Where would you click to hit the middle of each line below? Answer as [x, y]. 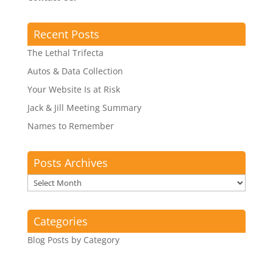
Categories [60, 221]
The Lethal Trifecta [65, 52]
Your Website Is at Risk [73, 89]
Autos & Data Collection [75, 71]
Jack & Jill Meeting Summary [84, 107]
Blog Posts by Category [73, 239]
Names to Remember [70, 126]
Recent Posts [66, 34]
